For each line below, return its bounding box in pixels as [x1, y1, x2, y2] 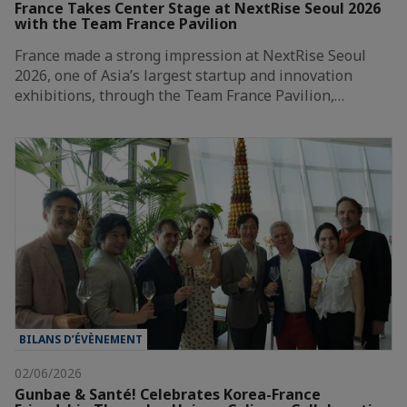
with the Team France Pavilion [15, 13, 237, 34]
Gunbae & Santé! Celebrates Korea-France [15, 383, 321, 404]
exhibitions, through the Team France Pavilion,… [15, 84, 344, 105]
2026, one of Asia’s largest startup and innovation [15, 65, 352, 85]
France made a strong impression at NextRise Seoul [15, 45, 366, 65]
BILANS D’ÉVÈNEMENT [19, 331, 143, 347]
